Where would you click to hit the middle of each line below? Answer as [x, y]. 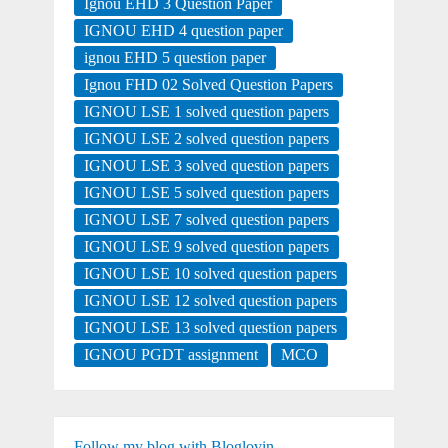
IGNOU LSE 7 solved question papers [206, 220]
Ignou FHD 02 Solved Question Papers [208, 85]
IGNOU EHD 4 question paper [183, 31]
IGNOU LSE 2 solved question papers [206, 139]
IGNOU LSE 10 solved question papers [210, 274]
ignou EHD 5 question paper [174, 58]
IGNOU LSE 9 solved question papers [206, 247]
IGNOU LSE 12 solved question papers [210, 301]
